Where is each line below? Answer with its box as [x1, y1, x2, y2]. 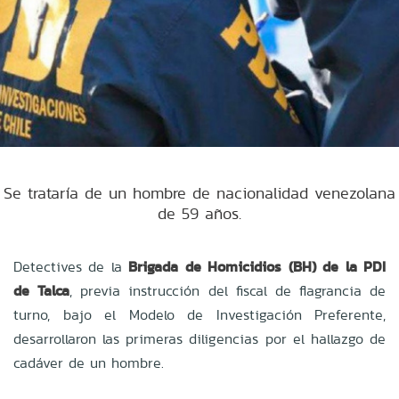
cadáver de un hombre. [13, 352, 164, 373]
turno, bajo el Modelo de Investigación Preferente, [13, 304, 386, 325]
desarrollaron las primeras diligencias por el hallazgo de [13, 328, 386, 349]
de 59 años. [158, 201, 241, 224]
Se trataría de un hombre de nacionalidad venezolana [4, 181, 395, 204]
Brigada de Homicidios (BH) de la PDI [128, 256, 387, 277]
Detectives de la [13, 256, 129, 277]
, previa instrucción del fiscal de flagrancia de [69, 280, 386, 301]
